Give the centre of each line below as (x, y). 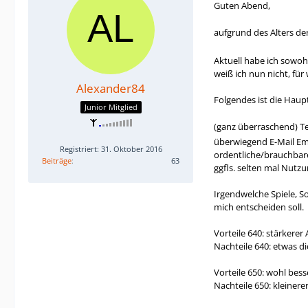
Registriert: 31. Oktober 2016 (111, 148)
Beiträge (57, 160)
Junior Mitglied (111, 107)
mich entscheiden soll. (259, 207)
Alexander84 (111, 88)
